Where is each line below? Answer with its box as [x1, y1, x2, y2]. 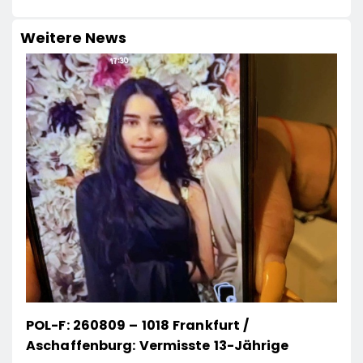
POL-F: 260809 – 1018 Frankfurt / [26, 315, 250, 335]
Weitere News [20, 28, 126, 49]
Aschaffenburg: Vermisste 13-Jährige [26, 335, 289, 355]
